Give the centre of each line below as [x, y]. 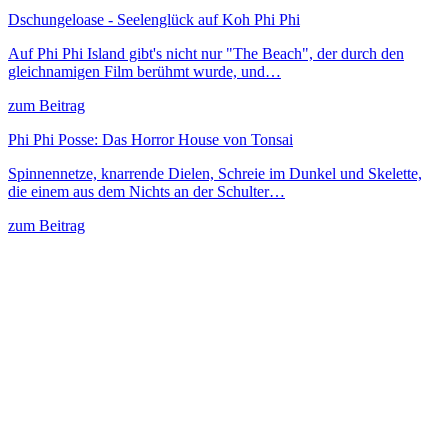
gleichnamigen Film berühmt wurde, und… [144, 71]
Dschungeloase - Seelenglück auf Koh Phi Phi [154, 19]
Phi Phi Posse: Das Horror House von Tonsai [150, 139]
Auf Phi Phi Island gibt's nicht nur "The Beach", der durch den [206, 53]
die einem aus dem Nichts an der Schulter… [146, 191]
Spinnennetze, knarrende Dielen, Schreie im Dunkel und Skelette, [215, 173]
